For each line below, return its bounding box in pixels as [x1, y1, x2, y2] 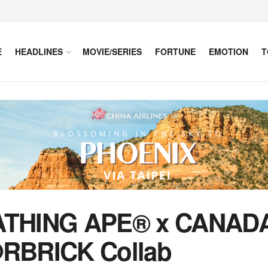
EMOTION [209, 45, 248, 57]
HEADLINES [15, 45, 63, 57]
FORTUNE [155, 45, 196, 57]
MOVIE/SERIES [83, 45, 142, 57]
